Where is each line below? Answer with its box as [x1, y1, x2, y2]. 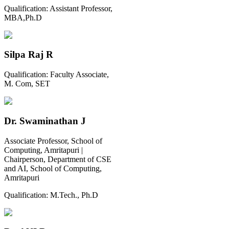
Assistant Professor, [50, 4, 112, 13]
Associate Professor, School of [4, 136, 102, 145]
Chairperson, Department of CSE [4, 154, 111, 164]
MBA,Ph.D [4, 13, 42, 22]
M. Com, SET [4, 79, 50, 88]
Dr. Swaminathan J [4, 115, 86, 126]
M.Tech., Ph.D [50, 190, 98, 199]
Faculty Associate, [50, 70, 109, 79]
